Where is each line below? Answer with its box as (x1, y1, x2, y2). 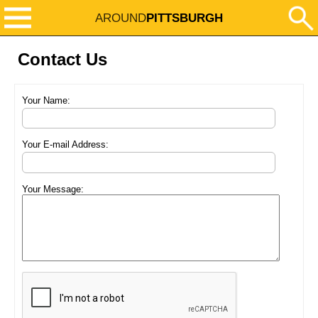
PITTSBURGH (146, 11, 223, 25)
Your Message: (22, 183, 84, 194)
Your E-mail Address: (22, 139, 109, 150)
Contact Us (18, 50, 107, 69)
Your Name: (22, 95, 70, 106)
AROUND (95, 11, 146, 25)
